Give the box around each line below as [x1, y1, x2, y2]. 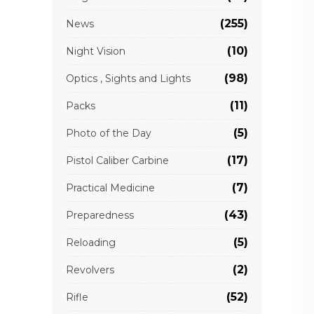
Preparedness [66, 209, 134, 222]
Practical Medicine [66, 182, 155, 195]
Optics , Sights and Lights [66, 72, 191, 86]
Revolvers [66, 264, 114, 277]
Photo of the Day [66, 127, 151, 140]
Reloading [66, 236, 116, 250]
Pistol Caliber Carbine [66, 154, 169, 168]
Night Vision [66, 45, 125, 58]
